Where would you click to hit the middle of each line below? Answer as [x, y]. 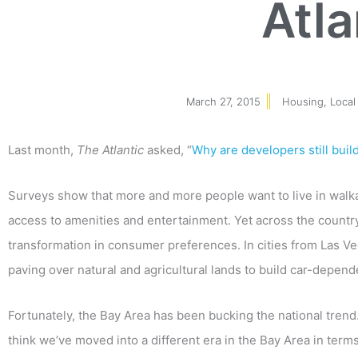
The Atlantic [110, 149]
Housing [303, 101]
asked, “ [168, 149]
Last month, [42, 149]
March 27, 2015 [223, 101]
